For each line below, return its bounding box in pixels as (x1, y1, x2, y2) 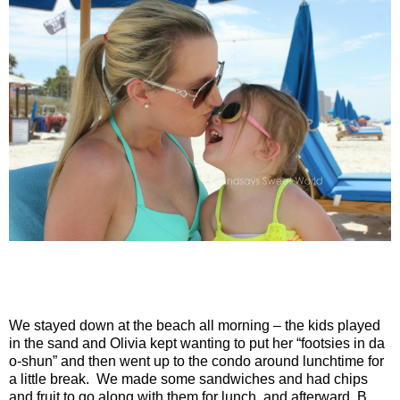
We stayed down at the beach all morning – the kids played (9, 317, 380, 333)
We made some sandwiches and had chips (96, 371, 368, 387)
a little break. (9, 371, 89, 387)
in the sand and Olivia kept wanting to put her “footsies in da (9, 335, 385, 351)
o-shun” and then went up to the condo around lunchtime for (9, 353, 384, 369)
